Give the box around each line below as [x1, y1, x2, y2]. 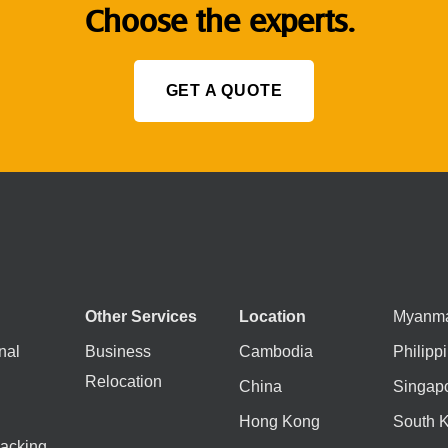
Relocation [85, 372, 163, 390]
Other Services [85, 307, 202, 325]
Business [85, 342, 152, 360]
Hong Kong [239, 412, 320, 430]
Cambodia [239, 342, 313, 360]
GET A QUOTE [165, 81, 283, 99]
